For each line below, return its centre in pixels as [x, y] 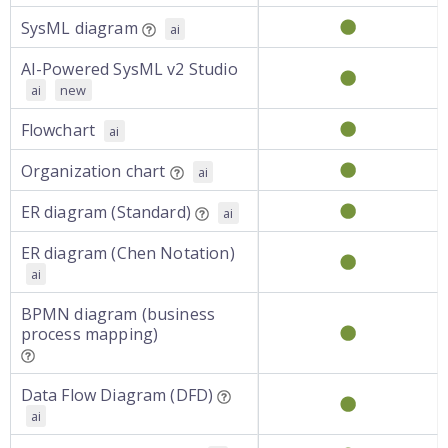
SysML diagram [79, 28]
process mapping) [89, 334]
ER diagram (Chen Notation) [127, 253]
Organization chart [93, 171]
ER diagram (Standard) [105, 212]
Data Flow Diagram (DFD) [117, 395]
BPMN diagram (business [118, 314]
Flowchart [58, 130]
